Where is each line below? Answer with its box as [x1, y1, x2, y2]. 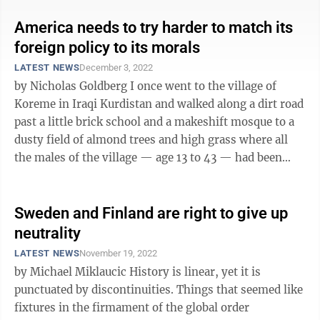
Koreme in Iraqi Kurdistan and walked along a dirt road [14, 97, 304, 111]
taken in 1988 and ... [14, 169, 120, 182]
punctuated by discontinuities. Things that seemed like [14, 283, 303, 296]
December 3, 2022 [79, 62, 154, 73]
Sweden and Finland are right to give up [14, 204, 288, 222]
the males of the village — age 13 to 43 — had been [14, 151, 282, 164]
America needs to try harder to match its [14, 19, 293, 36]
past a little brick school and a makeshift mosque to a [14, 115, 294, 129]
